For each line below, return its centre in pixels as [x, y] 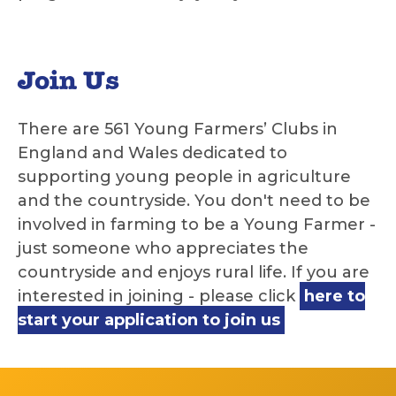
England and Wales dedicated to [152, 153]
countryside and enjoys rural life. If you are [194, 273]
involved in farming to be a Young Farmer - [197, 225]
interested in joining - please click [159, 297]
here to [335, 297]
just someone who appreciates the [163, 249]
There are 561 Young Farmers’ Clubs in [178, 129]
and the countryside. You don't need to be [194, 201]
